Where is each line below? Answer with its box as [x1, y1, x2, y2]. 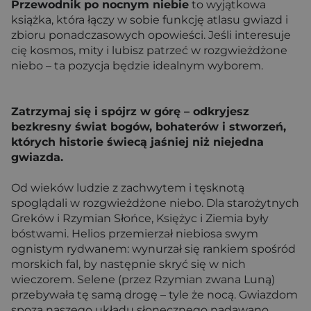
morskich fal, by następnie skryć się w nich [11, 258, 246, 271]
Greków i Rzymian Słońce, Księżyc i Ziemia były [11, 212, 269, 225]
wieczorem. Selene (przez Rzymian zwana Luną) [11, 273, 275, 286]
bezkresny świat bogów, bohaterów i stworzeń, [11, 120, 286, 133]
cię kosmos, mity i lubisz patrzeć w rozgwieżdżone [11, 44, 287, 57]
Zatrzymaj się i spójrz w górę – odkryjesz [11, 105, 249, 118]
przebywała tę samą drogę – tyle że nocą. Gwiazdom [11, 288, 298, 301]
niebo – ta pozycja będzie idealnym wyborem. [11, 59, 263, 72]
